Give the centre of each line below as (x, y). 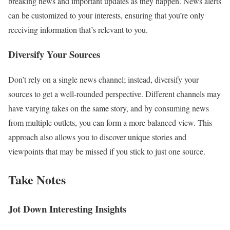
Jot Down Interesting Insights (67, 208)
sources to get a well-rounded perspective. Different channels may (114, 94)
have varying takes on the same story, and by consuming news (109, 108)
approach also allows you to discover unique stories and (97, 137)
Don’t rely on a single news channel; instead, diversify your (103, 80)
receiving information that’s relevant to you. (78, 29)
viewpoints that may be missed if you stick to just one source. (107, 151)
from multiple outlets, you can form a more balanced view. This (110, 123)
